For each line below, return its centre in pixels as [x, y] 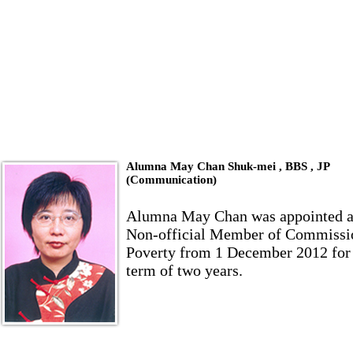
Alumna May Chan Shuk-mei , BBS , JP [228, 166]
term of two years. [184, 270]
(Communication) [171, 180]
